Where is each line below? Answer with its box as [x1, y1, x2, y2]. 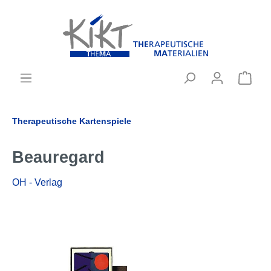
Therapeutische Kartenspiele [12, 116, 131, 126]
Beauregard [12, 148, 105, 166]
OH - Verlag [12, 177, 62, 188]
